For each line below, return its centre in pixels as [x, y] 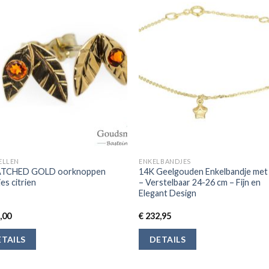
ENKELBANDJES [165, 161]
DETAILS [168, 239]
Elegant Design [168, 193]
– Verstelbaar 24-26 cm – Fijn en [200, 183]
